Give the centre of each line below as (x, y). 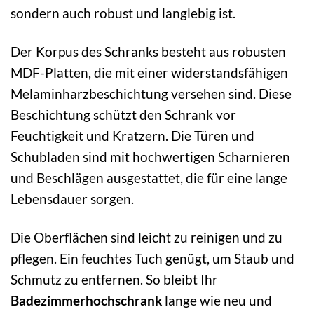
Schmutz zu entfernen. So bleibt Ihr (114, 280)
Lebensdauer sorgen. (72, 199)
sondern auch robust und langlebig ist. (123, 13)
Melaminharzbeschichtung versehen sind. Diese (151, 94)
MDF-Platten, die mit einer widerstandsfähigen (149, 73)
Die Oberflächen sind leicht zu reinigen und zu (146, 238)
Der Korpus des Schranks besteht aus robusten (148, 52)
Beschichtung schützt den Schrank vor (123, 115)
